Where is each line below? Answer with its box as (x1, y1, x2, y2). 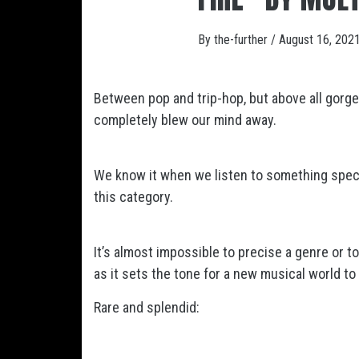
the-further (214, 32, 271, 47)
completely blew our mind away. (94, 111, 276, 128)
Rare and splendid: (94, 299, 200, 316)
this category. (94, 188, 173, 205)
